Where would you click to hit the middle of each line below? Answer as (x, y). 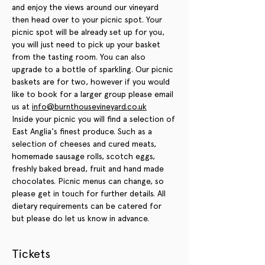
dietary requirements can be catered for (88, 206)
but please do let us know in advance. (80, 218)
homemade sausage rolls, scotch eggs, (85, 156)
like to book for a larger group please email (94, 94)
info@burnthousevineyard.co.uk (89, 106)
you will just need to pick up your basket (87, 44)
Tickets (31, 253)
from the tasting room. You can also (80, 56)
